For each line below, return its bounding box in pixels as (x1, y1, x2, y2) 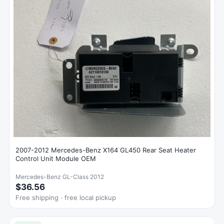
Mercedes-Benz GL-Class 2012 (15, 172, 104, 180)
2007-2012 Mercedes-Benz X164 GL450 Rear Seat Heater (15, 145, 196, 154)
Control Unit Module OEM (15, 154, 96, 162)
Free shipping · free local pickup (15, 193, 116, 201)
